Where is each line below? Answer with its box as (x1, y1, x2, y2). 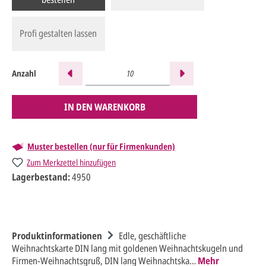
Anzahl (12, 68, 36, 80)
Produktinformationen (12, 229, 102, 242)
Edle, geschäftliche (119, 229, 186, 242)
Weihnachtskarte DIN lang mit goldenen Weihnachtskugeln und (12, 241, 243, 255)
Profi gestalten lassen (20, 27, 97, 40)
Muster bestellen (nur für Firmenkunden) (27, 140, 175, 152)
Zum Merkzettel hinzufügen (27, 156, 116, 168)
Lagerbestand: (12, 170, 70, 183)
